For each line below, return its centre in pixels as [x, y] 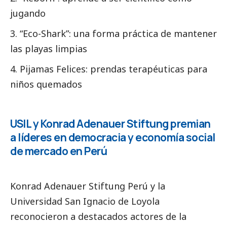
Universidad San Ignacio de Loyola [85, 201]
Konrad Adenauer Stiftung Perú [79, 186]
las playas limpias [49, 48]
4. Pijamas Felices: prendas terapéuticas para [109, 69]
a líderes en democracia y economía [98, 137]
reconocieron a [44, 216]
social [200, 137]
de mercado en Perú [59, 151]
